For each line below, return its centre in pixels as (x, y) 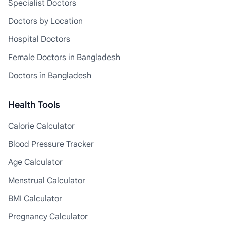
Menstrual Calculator (47, 180)
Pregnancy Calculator (48, 217)
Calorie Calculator (41, 126)
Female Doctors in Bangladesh (64, 57)
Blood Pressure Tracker (51, 144)
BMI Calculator (35, 199)
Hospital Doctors (39, 39)
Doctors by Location (45, 21)
